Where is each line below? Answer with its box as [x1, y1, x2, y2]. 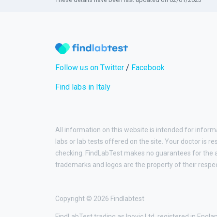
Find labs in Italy [55, 82, 110, 92]
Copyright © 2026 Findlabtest [55, 195, 144, 203]
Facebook [131, 63, 165, 73]
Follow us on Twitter [55, 63, 124, 73]
